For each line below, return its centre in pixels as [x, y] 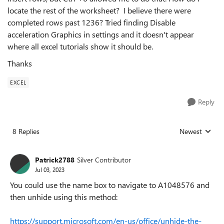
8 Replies [26, 131]
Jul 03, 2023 [50, 169]
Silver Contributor [104, 159]
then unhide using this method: [64, 197]
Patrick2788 [55, 159]
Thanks [20, 63]
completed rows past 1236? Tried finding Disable [91, 22]
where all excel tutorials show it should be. [80, 46]
